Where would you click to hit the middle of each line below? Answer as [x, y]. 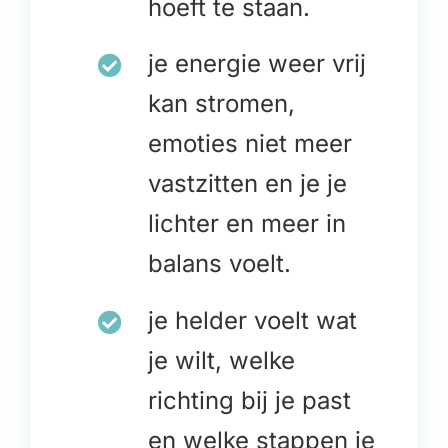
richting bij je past [249, 401]
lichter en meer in [246, 224]
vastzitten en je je [247, 184]
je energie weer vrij [256, 64]
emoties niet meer [249, 144]
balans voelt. [219, 264]
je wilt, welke [221, 361]
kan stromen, [221, 104]
